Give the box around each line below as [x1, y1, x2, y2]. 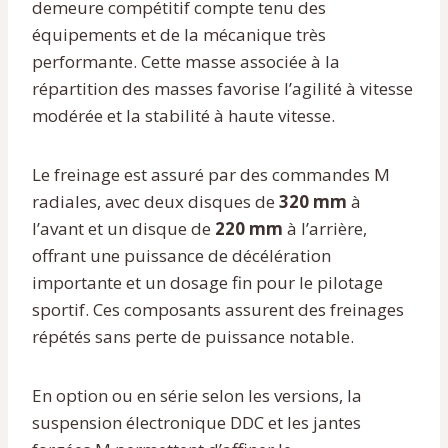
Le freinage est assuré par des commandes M [32, 162, 390, 186]
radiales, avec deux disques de [32, 189, 279, 213]
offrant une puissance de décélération [32, 243, 331, 267]
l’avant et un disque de [32, 216, 215, 240]
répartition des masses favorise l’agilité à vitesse [32, 76, 413, 100]
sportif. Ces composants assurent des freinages [32, 297, 404, 321]
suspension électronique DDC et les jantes [32, 410, 361, 434]
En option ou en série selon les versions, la [32, 383, 362, 407]
